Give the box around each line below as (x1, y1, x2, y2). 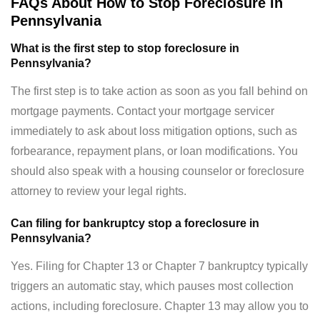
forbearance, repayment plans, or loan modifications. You (11, 145, 298, 158)
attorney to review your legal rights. (11, 185, 186, 198)
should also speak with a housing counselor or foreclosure (11, 165, 304, 178)
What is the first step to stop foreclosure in (11, 42, 239, 55)
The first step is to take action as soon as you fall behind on (11, 85, 308, 98)
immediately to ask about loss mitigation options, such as (11, 125, 297, 138)
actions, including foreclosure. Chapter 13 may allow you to (11, 300, 309, 313)
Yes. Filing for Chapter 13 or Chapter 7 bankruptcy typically (11, 260, 308, 273)
